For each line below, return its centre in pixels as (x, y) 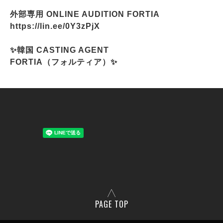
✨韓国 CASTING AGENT (59, 50)
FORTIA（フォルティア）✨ (64, 62)
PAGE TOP (111, 204)
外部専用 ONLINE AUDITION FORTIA (85, 14)
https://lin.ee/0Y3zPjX (55, 26)
